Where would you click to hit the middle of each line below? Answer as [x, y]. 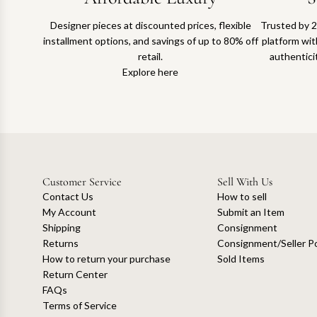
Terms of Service [80, 305]
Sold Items [241, 258]
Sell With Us [244, 181]
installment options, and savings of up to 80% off [150, 40]
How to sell [242, 196]
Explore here [151, 71]
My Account [69, 212]
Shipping [62, 227]
